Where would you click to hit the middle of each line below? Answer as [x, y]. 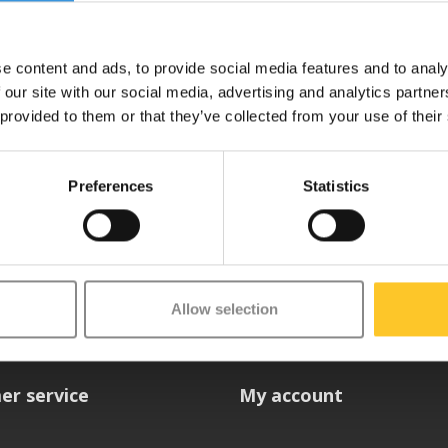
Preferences [111, 186]
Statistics [336, 186]
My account [291, 395]
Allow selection [224, 309]
